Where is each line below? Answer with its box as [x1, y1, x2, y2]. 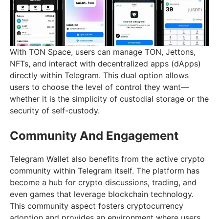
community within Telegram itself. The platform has [10, 165, 199, 175]
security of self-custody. [10, 105, 100, 115]
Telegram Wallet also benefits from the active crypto [10, 153, 205, 164]
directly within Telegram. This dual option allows [10, 70, 189, 80]
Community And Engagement [10, 128, 178, 143]
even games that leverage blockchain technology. [10, 189, 194, 199]
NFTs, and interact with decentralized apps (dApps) [10, 58, 201, 68]
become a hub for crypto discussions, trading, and [10, 177, 197, 187]
